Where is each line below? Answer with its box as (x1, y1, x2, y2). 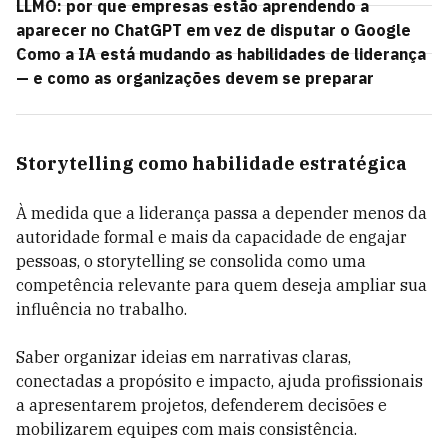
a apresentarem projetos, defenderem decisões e (16, 395, 387, 415)
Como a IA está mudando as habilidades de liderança (16, 44, 426, 64)
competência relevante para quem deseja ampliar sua (16, 275, 427, 295)
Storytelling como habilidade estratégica (16, 152, 407, 175)
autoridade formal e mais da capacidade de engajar (16, 227, 407, 247)
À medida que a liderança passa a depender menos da (16, 203, 427, 223)
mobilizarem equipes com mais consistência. (16, 419, 357, 439)
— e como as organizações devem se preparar (16, 68, 374, 88)
